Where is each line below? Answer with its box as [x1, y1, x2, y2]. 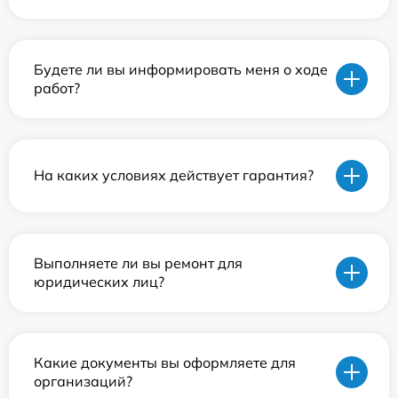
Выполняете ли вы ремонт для [34, 253, 243, 272]
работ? [34, 78, 80, 97]
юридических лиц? [34, 272, 164, 291]
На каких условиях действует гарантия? [34, 166, 314, 185]
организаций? [34, 371, 132, 390]
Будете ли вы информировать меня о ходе [34, 60, 328, 78]
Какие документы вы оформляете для [34, 353, 296, 371]
